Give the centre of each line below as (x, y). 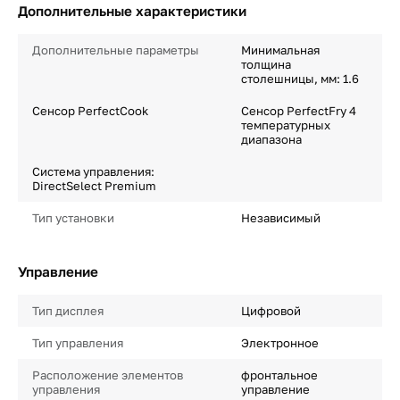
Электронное (279, 343)
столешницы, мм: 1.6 (300, 79)
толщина (266, 64)
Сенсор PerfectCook (90, 111)
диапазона (271, 139)
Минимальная (280, 50)
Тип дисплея (68, 311)
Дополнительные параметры (116, 50)
